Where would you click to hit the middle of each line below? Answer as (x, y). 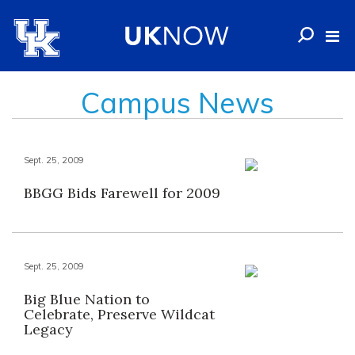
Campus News (177, 103)
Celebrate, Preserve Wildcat (119, 314)
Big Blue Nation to (87, 299)
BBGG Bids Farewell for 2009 (122, 193)
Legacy (48, 329)
